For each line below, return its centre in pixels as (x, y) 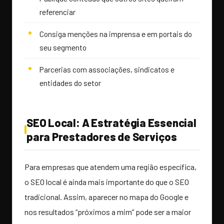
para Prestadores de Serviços (102, 137)
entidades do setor (70, 83)
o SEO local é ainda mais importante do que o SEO (107, 182)
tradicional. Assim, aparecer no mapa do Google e (106, 197)
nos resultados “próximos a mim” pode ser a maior (108, 212)
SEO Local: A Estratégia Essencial (111, 123)
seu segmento (63, 47)
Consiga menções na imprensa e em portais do (116, 34)
